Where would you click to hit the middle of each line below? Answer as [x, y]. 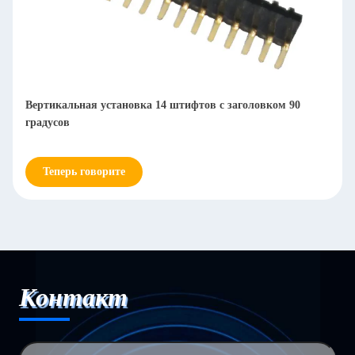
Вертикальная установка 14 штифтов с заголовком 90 [163, 105]
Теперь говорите [84, 172]
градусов [48, 122]
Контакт [73, 297]
